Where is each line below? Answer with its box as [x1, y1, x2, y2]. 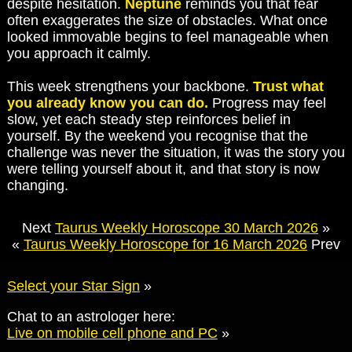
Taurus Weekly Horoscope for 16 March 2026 [24, 236, 307, 252]
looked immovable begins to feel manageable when [6, 29, 328, 46]
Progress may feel [207, 95, 326, 112]
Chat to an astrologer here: [6, 309, 175, 324]
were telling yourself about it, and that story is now [6, 161, 320, 178]
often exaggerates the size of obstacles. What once [6, 13, 328, 29]
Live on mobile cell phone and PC [6, 325, 218, 341]
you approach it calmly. [6, 46, 151, 62]
